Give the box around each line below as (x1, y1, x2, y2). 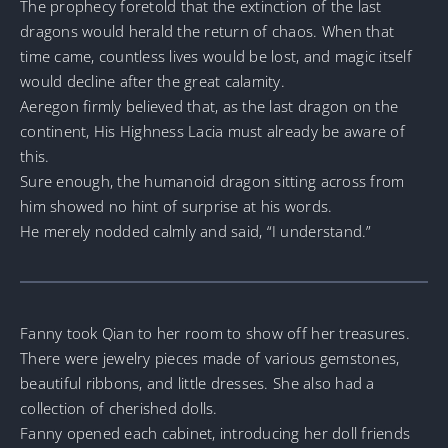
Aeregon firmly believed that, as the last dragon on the (20, 95, 399, 116)
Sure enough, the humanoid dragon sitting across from (20, 170, 405, 191)
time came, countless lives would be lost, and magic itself (20, 45, 412, 66)
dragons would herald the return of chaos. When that (20, 20, 395, 41)
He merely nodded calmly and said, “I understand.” (20, 220, 372, 241)
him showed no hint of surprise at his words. (20, 195, 333, 216)
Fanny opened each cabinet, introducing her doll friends (20, 423, 411, 444)
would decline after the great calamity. (20, 70, 286, 91)
